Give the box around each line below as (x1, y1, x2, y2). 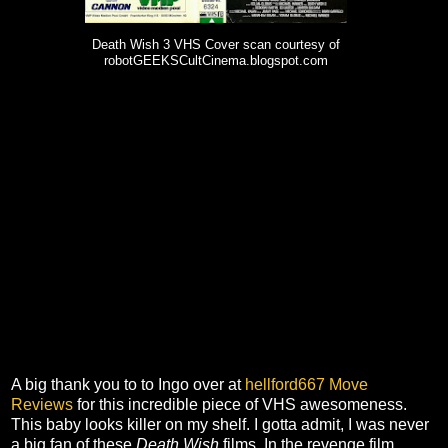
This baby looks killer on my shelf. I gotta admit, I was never (11, 416, 429, 434)
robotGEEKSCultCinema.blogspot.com (104, 54, 328, 69)
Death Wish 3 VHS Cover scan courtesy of (92, 38, 340, 53)
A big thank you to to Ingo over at (11, 376, 245, 394)
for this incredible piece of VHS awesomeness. (73, 396, 407, 414)
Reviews (11, 396, 73, 414)
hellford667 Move (245, 376, 368, 394)
